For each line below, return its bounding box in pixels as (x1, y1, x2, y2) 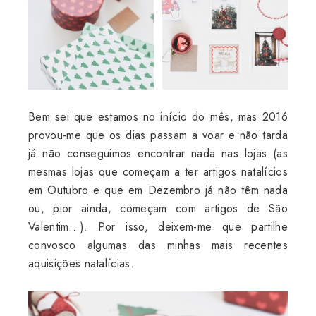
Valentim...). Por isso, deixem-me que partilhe (28, 218, 288, 235)
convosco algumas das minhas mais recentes (28, 236, 288, 253)
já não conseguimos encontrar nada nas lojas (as (28, 145, 288, 162)
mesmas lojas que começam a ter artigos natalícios (28, 163, 288, 180)
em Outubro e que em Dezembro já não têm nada (28, 181, 288, 198)
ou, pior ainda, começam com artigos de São (28, 200, 288, 217)
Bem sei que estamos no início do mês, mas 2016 (28, 108, 288, 125)
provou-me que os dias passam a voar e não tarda (28, 126, 288, 143)
